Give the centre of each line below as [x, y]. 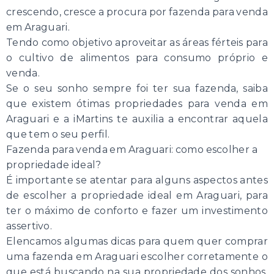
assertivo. [29, 226]
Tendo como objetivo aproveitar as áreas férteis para [137, 42]
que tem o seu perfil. [58, 134]
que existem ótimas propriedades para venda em [137, 103]
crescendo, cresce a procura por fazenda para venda [137, 12]
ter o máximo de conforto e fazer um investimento [137, 210]
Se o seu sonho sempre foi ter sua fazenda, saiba [137, 88]
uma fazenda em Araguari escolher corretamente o [137, 256]
